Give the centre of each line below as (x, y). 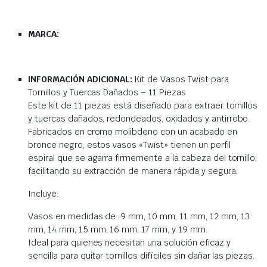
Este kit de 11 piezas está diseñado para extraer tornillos (143, 105)
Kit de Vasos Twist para (182, 79)
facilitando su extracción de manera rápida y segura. (133, 171)
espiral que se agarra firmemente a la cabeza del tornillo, (143, 158)
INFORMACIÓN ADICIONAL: (82, 79)
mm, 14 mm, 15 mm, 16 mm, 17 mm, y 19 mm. (118, 229)
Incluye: (44, 194)
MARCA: (44, 34)
